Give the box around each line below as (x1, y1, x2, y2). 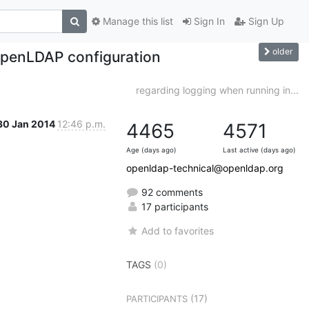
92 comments (139, 186, 203, 198)
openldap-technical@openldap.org (126, 161, 283, 174)
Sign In (191, 15, 225, 28)
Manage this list (100, 15, 173, 28)
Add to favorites (141, 224, 215, 237)
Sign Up (246, 15, 284, 28)
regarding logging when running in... (136, 83, 299, 96)
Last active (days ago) (223, 146, 296, 154)
